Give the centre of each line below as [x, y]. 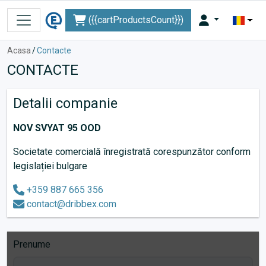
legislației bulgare [50, 166]
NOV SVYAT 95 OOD [57, 128]
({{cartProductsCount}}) [134, 20]
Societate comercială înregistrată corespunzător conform [132, 152]
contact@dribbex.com [72, 204]
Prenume [32, 244]
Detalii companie [65, 103]
